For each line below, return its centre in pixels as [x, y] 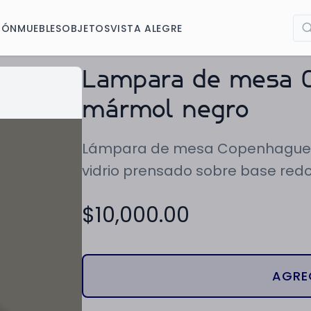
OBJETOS [86, 28]
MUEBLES [39, 28]
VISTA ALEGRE [146, 28]
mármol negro [165, 111]
